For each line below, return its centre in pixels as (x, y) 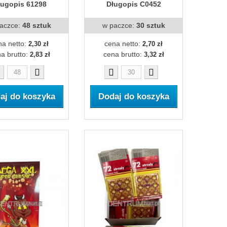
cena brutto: (123, 54)
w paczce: (119, 25)
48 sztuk (36, 25)
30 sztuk (150, 25)
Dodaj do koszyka (134, 97)
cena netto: (123, 44)
